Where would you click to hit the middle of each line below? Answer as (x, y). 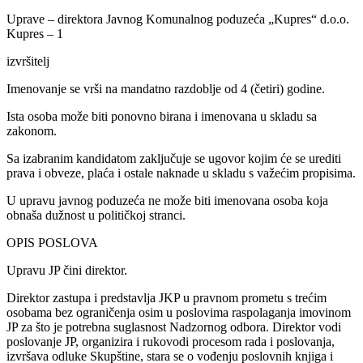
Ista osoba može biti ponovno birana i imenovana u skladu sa (162, 116)
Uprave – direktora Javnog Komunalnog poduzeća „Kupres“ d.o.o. (178, 19)
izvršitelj (28, 61)
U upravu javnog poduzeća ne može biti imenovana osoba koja (167, 200)
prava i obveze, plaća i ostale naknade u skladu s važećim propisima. (181, 173)
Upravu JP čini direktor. (67, 270)
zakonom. (32, 130)
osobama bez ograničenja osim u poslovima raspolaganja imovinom (179, 312)
